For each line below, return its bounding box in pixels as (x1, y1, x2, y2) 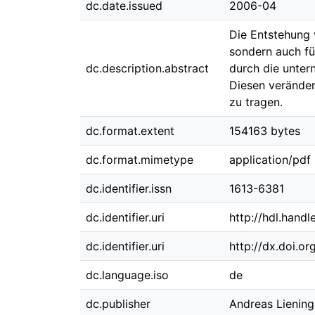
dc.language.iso (86, 268, 169, 282)
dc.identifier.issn (86, 181, 172, 195)
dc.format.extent (86, 124, 174, 138)
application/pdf (229, 153, 311, 167)
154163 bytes (229, 124, 300, 138)
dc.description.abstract (86, 61, 209, 75)
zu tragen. (229, 95, 283, 109)
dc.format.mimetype (86, 153, 193, 167)
